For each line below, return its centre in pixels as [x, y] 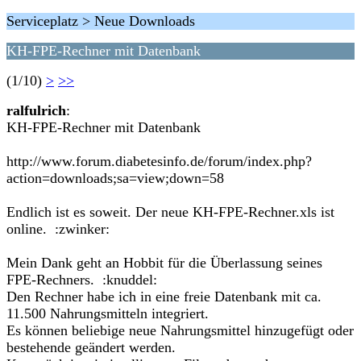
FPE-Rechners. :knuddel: [82, 280]
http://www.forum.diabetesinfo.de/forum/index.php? [159, 161]
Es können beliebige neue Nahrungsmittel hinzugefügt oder [180, 330]
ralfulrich [36, 110]
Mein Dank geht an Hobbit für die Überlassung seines [164, 263]
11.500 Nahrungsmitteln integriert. [108, 313]
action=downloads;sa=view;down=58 [115, 178]
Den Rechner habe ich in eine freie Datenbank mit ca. [164, 297]
